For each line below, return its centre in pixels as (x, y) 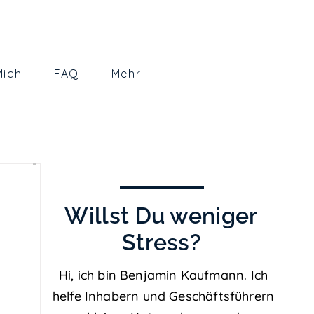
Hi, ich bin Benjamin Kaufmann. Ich (163, 275)
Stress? (161, 242)
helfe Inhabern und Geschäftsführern (163, 296)
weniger (214, 216)
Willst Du (117, 216)
